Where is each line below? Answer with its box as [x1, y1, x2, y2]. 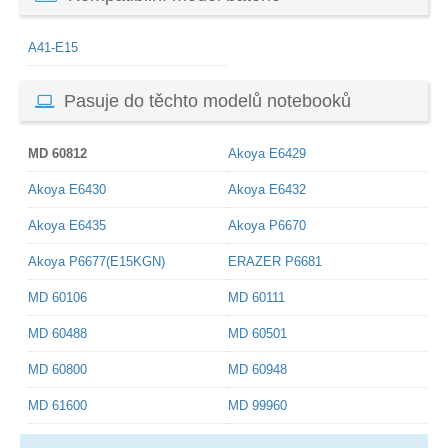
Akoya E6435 [28, 218, 106, 234]
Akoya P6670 [228, 218, 306, 234]
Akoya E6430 [28, 182, 106, 198]
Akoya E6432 [228, 182, 306, 198]
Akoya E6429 [228, 146, 306, 162]
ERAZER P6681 [228, 254, 322, 270]
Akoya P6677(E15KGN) [28, 254, 165, 270]
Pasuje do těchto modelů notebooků [64, 91, 351, 112]
